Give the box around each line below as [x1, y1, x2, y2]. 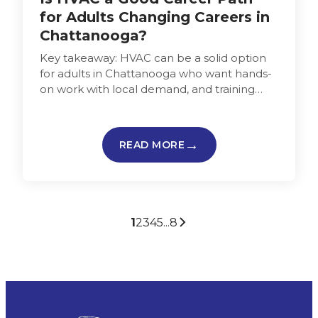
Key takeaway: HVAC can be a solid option [40, 50, 266, 65]
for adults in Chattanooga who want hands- [40, 66, 272, 80]
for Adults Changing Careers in [40, 8, 270, 26]
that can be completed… [40, 97, 174, 111]
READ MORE [119, 138, 185, 151]
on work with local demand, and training [40, 82, 255, 96]
